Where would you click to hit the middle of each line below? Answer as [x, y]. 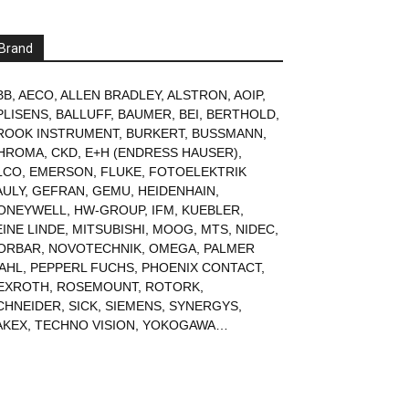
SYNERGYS [204, 305]
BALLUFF [83, 114]
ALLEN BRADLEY [110, 94]
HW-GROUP [109, 210]
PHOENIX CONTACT [201, 267]
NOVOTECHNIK [95, 248]
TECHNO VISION [85, 325]
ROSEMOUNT [97, 286]
